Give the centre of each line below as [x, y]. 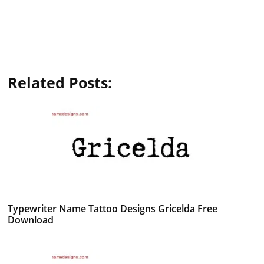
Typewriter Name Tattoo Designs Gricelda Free [113, 208]
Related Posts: [60, 82]
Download [31, 220]
